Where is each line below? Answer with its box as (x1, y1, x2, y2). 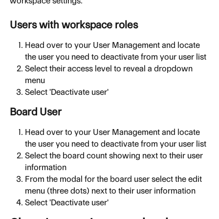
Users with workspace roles (10, 18, 138, 31)
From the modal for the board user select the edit (25, 174, 204, 184)
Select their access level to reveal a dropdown (25, 63, 195, 73)
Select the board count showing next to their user (25, 151, 205, 161)
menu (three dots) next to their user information (25, 186, 196, 196)
